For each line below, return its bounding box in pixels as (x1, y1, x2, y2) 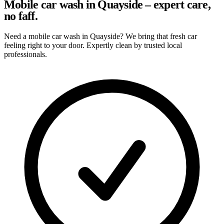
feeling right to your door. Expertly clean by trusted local (4, 40, 182, 49)
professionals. (4, 49, 47, 58)
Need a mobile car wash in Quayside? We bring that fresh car (4, 31, 197, 40)
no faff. (4, 9, 37, 22)
